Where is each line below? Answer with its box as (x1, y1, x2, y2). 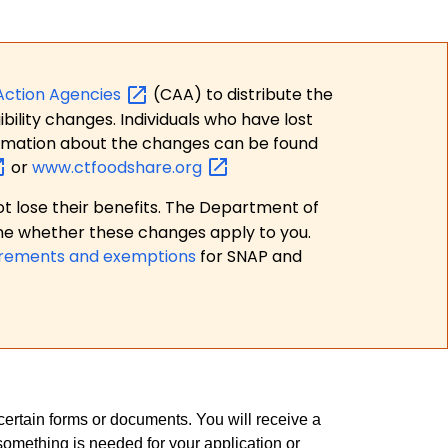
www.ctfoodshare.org (32, 155, 206, 179)
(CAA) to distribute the (153, 83, 333, 107)
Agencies (49, 83, 125, 107)
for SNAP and (196, 245, 302, 269)
